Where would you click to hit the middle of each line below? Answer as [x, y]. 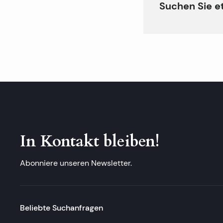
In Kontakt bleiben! [90, 141]
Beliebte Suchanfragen [61, 208]
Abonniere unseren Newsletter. [76, 163]
